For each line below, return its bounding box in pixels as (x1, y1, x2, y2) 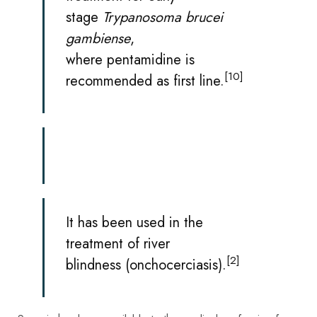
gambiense (66, 28, 130, 49)
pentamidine (107, 49, 181, 70)
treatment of (66, 233, 144, 254)
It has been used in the (66, 212, 203, 233)
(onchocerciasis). (121, 254, 226, 275)
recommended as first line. (66, 70, 224, 91)
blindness (66, 254, 121, 275)
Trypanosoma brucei (103, 6, 223, 28)
